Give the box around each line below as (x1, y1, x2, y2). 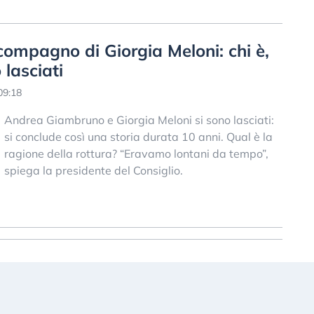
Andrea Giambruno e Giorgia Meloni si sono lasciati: (4, 112, 274, 127)
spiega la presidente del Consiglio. (4, 163, 183, 177)
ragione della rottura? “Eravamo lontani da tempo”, (4, 146, 268, 161)
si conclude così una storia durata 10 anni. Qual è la (4, 129, 273, 144)
